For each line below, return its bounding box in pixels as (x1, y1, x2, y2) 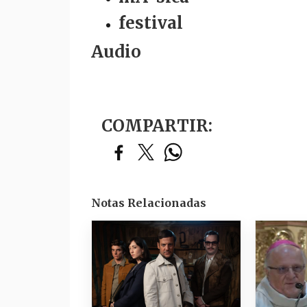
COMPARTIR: (101, 115, 212, 136)
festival (119, 12, 183, 34)
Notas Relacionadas (91, 196, 206, 210)
